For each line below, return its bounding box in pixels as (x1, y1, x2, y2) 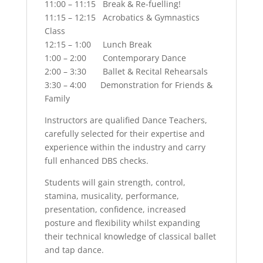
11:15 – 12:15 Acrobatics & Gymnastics (44, 12, 200, 23)
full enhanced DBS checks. (44, 155, 149, 167)
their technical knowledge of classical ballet (44, 231, 216, 242)
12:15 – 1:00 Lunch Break (44, 39, 151, 50)
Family (44, 93, 70, 104)
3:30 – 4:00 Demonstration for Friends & (44, 79, 213, 91)
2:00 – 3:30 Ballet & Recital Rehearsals (44, 66, 208, 77)
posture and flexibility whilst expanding (44, 217, 200, 229)
